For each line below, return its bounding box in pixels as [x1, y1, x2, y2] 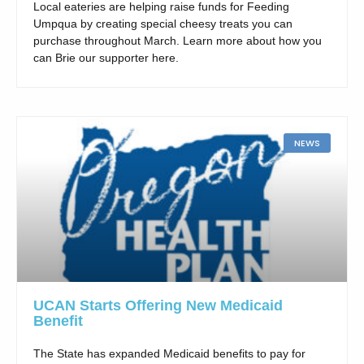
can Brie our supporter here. [33, 51, 179, 65]
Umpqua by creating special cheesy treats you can [33, 17, 292, 31]
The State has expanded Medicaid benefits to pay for [33, 347, 305, 361]
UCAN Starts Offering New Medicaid [33, 297, 283, 314]
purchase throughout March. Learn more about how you [33, 34, 322, 48]
